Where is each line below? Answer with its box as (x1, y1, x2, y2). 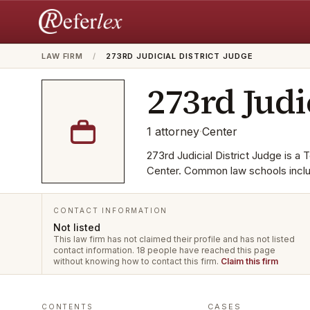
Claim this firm (221, 256, 278, 266)
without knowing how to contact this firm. (53, 256, 221, 266)
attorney (155, 125, 199, 138)
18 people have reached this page (136, 245, 275, 255)
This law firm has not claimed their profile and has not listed (53, 234, 295, 244)
